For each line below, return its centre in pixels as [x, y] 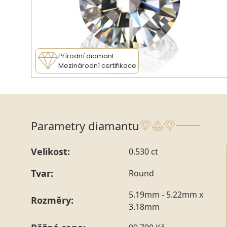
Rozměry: [52, 200]
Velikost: [50, 151]
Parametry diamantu [85, 125]
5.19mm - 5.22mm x [166, 194]
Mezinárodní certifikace [97, 65]
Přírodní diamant [86, 56]
